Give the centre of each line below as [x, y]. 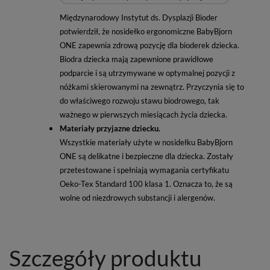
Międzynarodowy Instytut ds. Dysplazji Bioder [139, 17]
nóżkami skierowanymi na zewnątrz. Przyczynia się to [152, 86]
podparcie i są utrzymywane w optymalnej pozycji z [147, 73]
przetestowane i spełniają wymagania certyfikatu [144, 170]
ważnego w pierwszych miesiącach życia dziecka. [143, 114]
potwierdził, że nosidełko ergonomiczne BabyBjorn [146, 31]
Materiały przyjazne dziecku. [110, 128]
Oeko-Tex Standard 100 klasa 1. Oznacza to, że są [146, 184]
